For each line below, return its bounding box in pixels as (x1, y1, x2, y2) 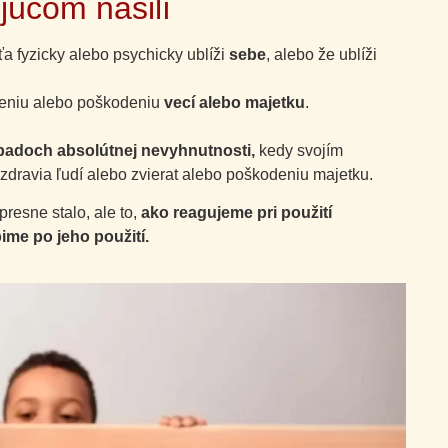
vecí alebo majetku (164, 93, 305, 111)
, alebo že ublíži (266, 45, 377, 63)
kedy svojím (255, 141, 343, 159)
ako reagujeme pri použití (141, 203, 332, 221)
